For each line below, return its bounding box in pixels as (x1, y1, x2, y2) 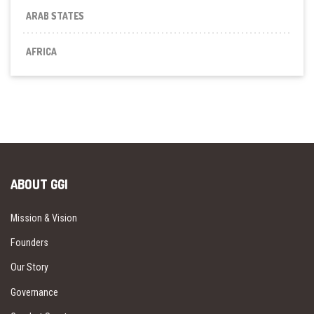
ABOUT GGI (11, 177, 68, 193)
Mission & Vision (11, 212, 77, 224)
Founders (11, 237, 48, 249)
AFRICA (26, 45, 57, 57)
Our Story (11, 261, 48, 273)
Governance (11, 286, 58, 298)
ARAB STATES (26, 9, 85, 22)
